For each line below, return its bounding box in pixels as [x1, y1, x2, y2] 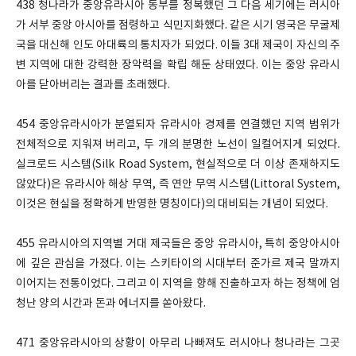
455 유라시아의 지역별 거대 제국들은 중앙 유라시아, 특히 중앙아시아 [16, 238, 340, 250]
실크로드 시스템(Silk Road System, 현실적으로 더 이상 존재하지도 [16, 158, 340, 171]
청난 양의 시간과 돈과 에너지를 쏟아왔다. [16, 297, 206, 310]
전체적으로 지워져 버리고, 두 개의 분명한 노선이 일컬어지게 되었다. [16, 138, 340, 151]
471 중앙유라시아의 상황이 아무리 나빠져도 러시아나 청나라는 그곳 [16, 337, 340, 350]
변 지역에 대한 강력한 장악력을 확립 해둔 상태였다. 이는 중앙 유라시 [16, 59, 340, 72]
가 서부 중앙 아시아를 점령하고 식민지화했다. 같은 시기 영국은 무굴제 [16, 19, 340, 32]
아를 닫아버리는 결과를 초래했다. [16, 79, 172, 91]
